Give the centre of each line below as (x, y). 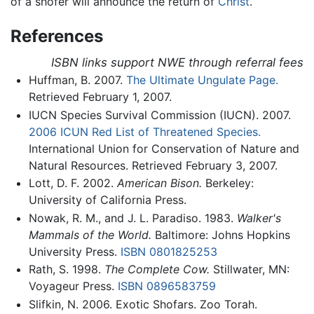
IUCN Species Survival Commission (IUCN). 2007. (159, 115)
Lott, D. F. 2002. (73, 183)
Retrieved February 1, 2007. (100, 97)
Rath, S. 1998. (66, 269)
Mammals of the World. (90, 234)
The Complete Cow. (157, 269)
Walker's (259, 218)
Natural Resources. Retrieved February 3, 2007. (153, 165)
